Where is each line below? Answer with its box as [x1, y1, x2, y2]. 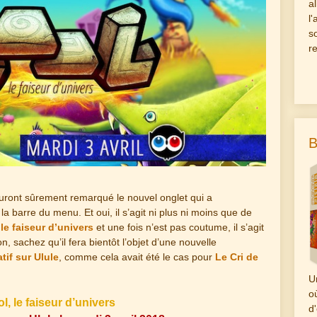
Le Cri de [215, 251, 258, 263]
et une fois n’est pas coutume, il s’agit [93, 221, 264, 234]
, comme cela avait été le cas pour [59, 251, 215, 263]
